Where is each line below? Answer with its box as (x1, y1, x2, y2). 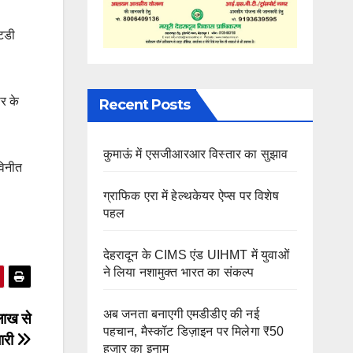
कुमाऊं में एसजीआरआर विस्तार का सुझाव (102, 147, 288, 162)
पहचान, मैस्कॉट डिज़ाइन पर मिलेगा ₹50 (102, 325, 284, 339)
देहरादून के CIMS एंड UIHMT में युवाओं (102, 248, 289, 262)
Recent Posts (98, 96, 190, 114)
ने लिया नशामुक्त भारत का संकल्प (102, 266, 255, 280)
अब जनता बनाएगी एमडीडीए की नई (102, 307, 259, 321)
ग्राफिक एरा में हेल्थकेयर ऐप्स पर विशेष (102, 189, 279, 203)
